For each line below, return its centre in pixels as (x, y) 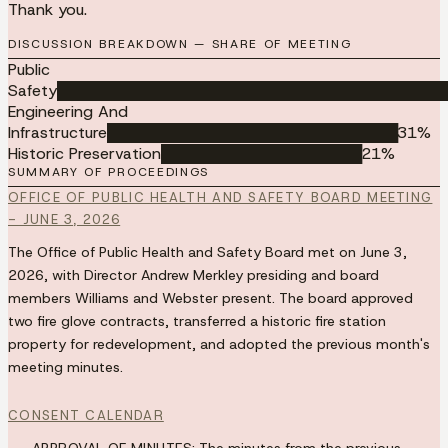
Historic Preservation (84, 153)
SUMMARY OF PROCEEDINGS (108, 171)
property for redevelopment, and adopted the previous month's (219, 343)
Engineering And (68, 111)
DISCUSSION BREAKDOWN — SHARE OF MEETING (180, 43)
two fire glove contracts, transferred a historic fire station (197, 320)
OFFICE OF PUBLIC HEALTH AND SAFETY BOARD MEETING (220, 197)
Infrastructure (57, 132)
